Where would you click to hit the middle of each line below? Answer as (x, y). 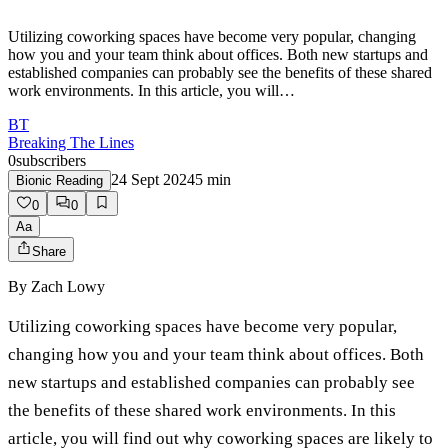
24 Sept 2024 (153, 180)
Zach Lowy (68, 287)
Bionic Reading (59, 181)
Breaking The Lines (71, 143)
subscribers (51, 161)
